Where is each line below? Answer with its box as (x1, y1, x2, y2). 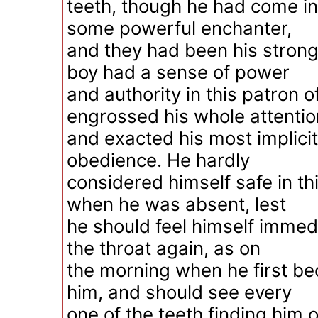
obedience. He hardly (67, 149, 250, 171)
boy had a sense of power (67, 61, 290, 83)
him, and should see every (67, 281, 292, 303)
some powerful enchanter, (67, 17, 292, 39)
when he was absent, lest (67, 193, 286, 215)
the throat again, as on (67, 237, 261, 259)
